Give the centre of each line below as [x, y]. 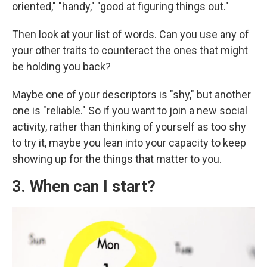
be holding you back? [61, 66]
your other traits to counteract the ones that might [130, 50]
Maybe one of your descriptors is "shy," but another [131, 94]
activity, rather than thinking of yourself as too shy [129, 127]
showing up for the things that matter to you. [117, 159]
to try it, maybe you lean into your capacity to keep [129, 143]
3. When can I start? [84, 187]
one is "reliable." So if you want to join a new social [130, 111]
